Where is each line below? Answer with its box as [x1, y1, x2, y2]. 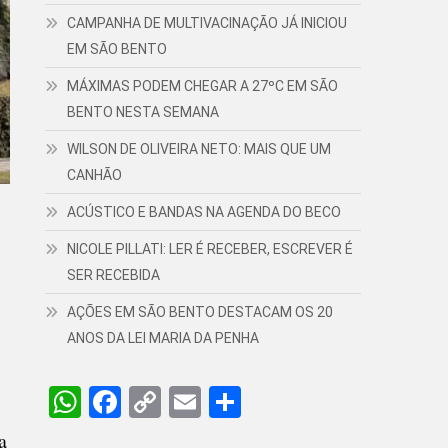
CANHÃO [67, 167, 123, 183]
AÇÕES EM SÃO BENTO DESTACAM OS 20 [67, 304, 334, 320]
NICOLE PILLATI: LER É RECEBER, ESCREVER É [67, 241, 354, 257]
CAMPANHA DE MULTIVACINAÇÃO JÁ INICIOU [67, 15, 348, 31]
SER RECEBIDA [67, 267, 161, 283]
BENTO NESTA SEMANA [67, 104, 220, 120]
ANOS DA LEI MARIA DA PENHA [67, 330, 260, 346]
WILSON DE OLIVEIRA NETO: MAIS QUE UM [67, 141, 332, 157]
